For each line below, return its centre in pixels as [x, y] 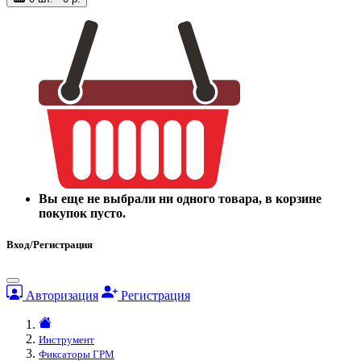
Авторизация [60, 296]
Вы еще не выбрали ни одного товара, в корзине [180, 199]
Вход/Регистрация [50, 245]
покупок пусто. [82, 214]
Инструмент [66, 340]
